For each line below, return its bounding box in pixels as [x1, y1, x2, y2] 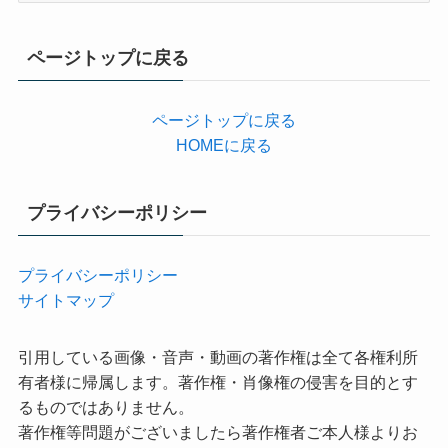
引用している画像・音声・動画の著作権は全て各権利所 [17, 348, 418, 367]
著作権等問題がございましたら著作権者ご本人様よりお [17, 423, 418, 442]
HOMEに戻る [176, 135, 272, 154]
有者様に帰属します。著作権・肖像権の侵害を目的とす [17, 373, 418, 392]
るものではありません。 [17, 398, 194, 417]
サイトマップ [17, 290, 114, 309]
